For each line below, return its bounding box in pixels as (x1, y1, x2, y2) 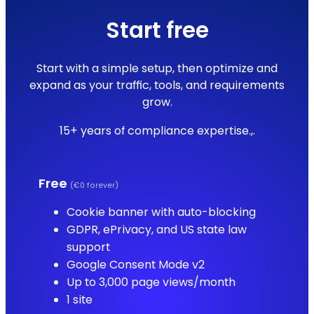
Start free (105, 15, 209, 46)
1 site (66, 292, 93, 308)
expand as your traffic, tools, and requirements (29, 77, 285, 94)
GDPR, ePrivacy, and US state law (66, 221, 247, 238)
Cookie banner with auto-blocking (66, 204, 256, 221)
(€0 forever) (69, 180, 118, 191)
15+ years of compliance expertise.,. (59, 123, 255, 139)
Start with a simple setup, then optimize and (36, 60, 278, 77)
